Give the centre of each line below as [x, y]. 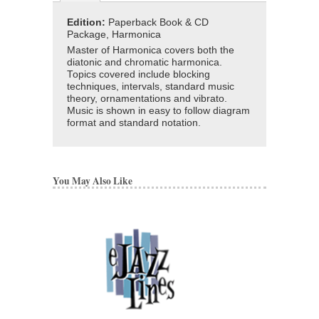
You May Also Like [93, 181]
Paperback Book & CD [158, 23]
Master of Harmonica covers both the [151, 51]
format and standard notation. [134, 123]
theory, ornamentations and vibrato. [147, 99]
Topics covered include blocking [138, 75]
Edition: [88, 23]
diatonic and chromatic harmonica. [145, 63]
